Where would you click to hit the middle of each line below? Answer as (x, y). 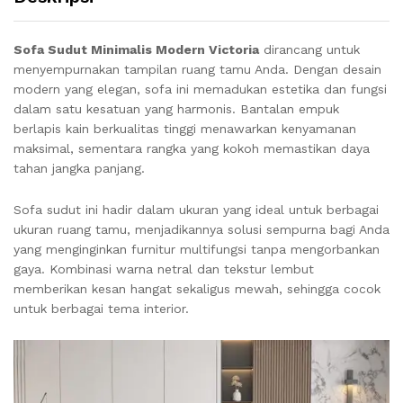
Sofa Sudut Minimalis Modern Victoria (136, 49)
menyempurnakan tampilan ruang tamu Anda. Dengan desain (197, 69)
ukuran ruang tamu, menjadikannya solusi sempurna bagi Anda (201, 229)
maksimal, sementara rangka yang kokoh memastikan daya (192, 148)
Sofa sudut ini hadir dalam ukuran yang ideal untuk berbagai (196, 209)
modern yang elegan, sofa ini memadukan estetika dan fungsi (200, 89)
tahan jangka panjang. (79, 168)
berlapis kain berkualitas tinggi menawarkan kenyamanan (185, 129)
